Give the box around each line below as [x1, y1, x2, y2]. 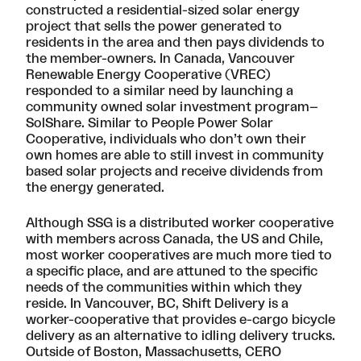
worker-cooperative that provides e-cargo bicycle [26, 313, 335, 327]
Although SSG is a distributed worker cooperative [26, 217, 334, 230]
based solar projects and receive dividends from [26, 165, 323, 179]
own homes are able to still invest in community [26, 149, 324, 163]
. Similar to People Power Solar [81, 117, 273, 131]
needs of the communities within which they [26, 281, 302, 295]
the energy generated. [26, 181, 171, 195]
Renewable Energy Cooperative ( [26, 68, 230, 82]
